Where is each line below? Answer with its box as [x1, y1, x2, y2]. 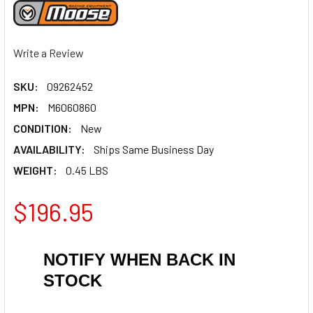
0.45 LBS [66, 163, 108, 177]
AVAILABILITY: [13, 142, 85, 156]
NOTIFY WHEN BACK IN [43, 249, 235, 269]
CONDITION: [13, 121, 72, 135]
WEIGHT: [13, 163, 57, 177]
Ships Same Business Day [94, 142, 214, 156]
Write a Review [13, 45, 84, 59]
